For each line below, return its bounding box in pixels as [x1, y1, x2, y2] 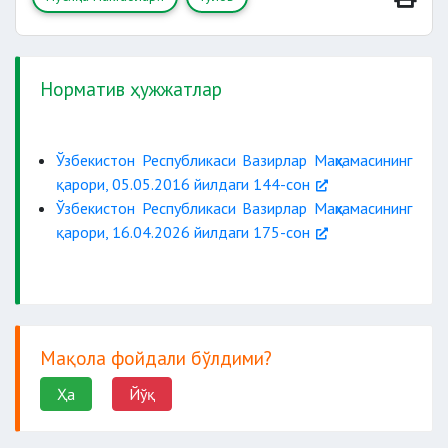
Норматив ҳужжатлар [40, 76, 222, 101]
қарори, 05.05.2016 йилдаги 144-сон [56, 174, 310, 194]
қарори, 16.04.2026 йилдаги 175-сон [56, 222, 310, 242]
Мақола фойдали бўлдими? [40, 345, 272, 370]
